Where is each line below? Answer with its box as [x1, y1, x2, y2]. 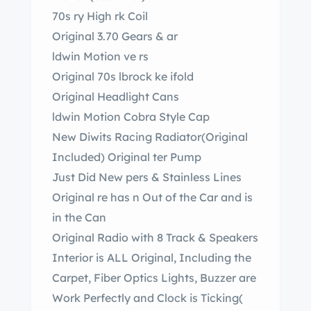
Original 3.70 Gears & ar [167, 29, 178, 43]
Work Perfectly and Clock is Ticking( [52, 291, 201, 305]
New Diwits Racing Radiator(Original [52, 130, 248, 144]
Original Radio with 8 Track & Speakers [209, 230, 258, 244]
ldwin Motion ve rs [139, 49, 149, 63]
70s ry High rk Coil [115, 9, 148, 23]
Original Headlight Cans [52, 90, 179, 103]
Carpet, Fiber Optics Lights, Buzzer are [52, 271, 256, 285]
